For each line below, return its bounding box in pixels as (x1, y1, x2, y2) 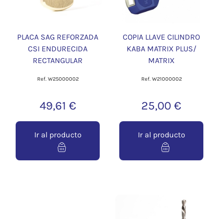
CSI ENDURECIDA (28, 44, 88, 54)
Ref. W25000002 (37, 76, 79, 83)
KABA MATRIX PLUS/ (126, 44, 197, 54)
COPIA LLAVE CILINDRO (123, 32, 200, 42)
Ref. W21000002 (141, 76, 182, 83)
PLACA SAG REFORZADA (17, 32, 98, 42)
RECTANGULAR (33, 56, 83, 66)
